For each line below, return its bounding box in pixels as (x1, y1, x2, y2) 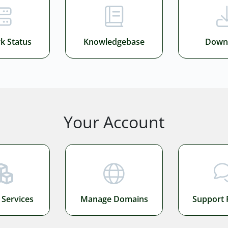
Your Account (64, 110, 164, 133)
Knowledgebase (83, 36, 145, 47)
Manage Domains (80, 193, 148, 205)
